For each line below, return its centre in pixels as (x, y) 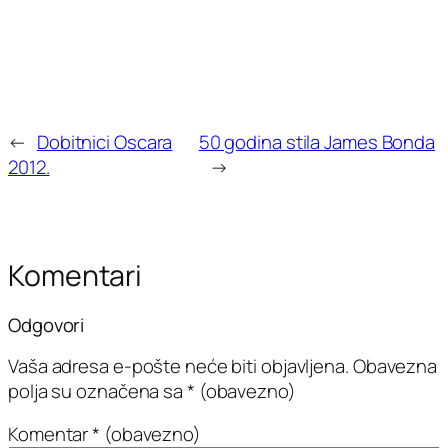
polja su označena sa (97, 390)
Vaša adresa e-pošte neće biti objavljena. (178, 365)
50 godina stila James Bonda (317, 141)
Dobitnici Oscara (104, 141)
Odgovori (46, 325)
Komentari (75, 275)
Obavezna (395, 365)
